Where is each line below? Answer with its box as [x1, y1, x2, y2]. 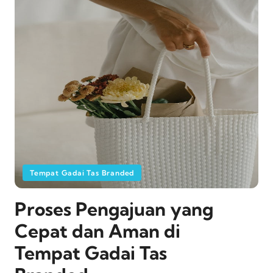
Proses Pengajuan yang [15, 197, 213, 221]
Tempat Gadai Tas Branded [30, 168, 135, 178]
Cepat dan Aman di [15, 219, 180, 243]
